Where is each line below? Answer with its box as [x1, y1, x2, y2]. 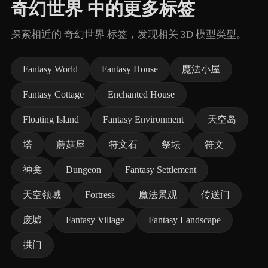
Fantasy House [102, 64, 158, 74]
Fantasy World [23, 64, 78, 74]
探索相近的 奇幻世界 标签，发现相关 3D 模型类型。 [11, 29, 246, 40]
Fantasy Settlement [125, 165, 196, 175]
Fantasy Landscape [148, 215, 221, 225]
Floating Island [23, 114, 79, 124]
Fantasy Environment [103, 114, 184, 124]
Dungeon [66, 165, 101, 175]
